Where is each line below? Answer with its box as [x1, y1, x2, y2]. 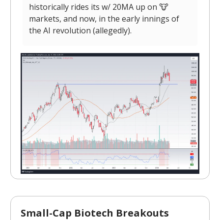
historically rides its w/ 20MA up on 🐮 [29, 1, 168, 12]
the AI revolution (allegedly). [29, 25, 132, 36]
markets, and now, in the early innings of [29, 13, 179, 24]
